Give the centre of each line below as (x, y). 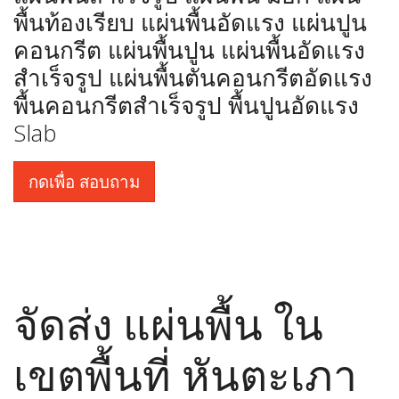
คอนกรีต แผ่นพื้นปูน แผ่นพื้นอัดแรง (189, 50)
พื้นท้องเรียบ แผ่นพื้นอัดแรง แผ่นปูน (190, 23)
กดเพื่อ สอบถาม (84, 182)
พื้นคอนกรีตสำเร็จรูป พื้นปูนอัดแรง (186, 106)
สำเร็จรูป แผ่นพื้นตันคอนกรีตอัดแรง (193, 78)
